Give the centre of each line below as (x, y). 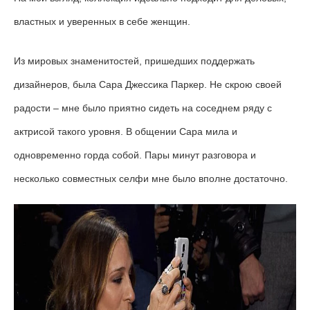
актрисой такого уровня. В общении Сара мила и (126, 132)
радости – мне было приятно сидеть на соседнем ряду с (143, 108)
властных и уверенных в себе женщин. (102, 21)
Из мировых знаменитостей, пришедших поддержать (134, 61)
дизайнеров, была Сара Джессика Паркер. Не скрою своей (148, 85)
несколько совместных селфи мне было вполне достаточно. (151, 179)
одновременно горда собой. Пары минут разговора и (135, 155)
